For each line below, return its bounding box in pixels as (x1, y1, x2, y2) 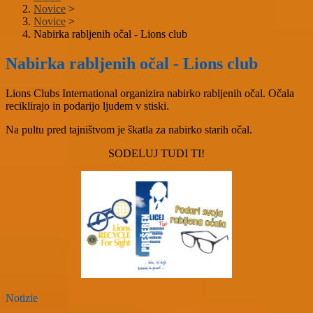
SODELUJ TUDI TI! (108, 147, 205, 160)
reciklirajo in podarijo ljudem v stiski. (6, 100, 172, 112)
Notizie (6, 291, 38, 304)
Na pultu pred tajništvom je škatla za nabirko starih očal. (6, 124, 252, 136)
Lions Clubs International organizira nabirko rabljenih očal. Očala (6, 87, 294, 100)
